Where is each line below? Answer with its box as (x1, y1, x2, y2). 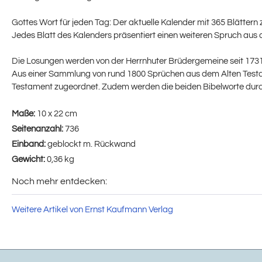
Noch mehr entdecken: (12, 177, 107, 187)
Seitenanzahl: (12, 125, 65, 134)
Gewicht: (12, 155, 47, 164)
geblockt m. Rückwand (47, 140, 136, 149)
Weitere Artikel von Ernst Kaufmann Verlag (12, 205, 173, 215)
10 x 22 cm (37, 109, 77, 119)
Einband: (12, 140, 47, 149)
